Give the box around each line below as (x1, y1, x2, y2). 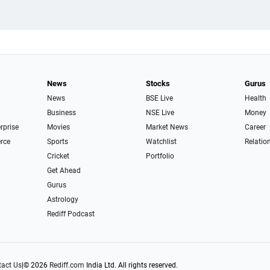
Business (46, 108, 76, 117)
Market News (145, 122, 188, 131)
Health (245, 93, 267, 102)
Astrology (46, 195, 78, 204)
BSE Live (145, 93, 173, 102)
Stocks (145, 78, 170, 88)
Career (245, 122, 266, 131)
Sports (46, 137, 68, 146)
